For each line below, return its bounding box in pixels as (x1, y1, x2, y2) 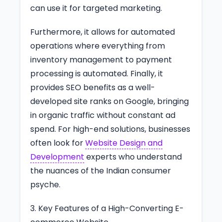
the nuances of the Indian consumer (30, 165, 171, 176)
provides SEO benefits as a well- (30, 81, 155, 93)
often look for (30, 137, 85, 149)
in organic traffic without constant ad (30, 109, 175, 121)
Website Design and (85, 137, 163, 149)
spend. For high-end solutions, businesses (30, 123, 190, 135)
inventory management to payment (30, 54, 172, 65)
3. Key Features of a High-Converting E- (30, 202, 184, 214)
